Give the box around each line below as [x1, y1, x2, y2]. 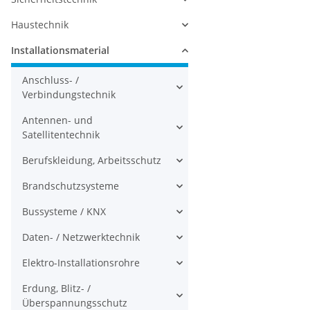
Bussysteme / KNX [22, 205, 106, 218]
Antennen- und [22, 113, 93, 127]
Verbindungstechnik [22, 88, 116, 101]
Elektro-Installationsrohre [22, 256, 140, 269]
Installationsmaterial [11, 44, 109, 57]
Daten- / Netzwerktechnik [22, 230, 140, 244]
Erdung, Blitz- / [22, 282, 91, 295]
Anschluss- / [22, 73, 79, 86]
